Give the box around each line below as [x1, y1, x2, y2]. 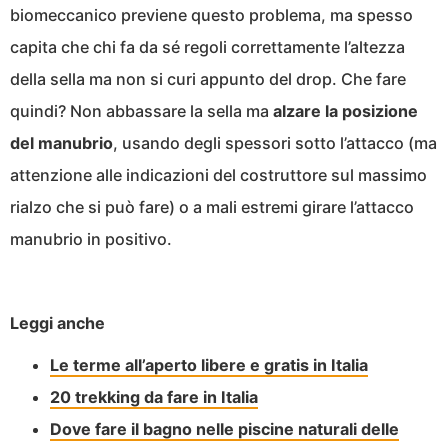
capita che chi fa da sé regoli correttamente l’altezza [10, 37, 405, 58]
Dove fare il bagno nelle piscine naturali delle [50, 419, 399, 440]
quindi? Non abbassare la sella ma [10, 101, 273, 122]
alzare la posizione [273, 101, 418, 122]
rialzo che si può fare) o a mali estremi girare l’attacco [10, 197, 414, 218]
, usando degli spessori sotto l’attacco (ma [113, 133, 437, 154]
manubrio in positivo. [10, 229, 172, 250]
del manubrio [10, 133, 113, 154]
